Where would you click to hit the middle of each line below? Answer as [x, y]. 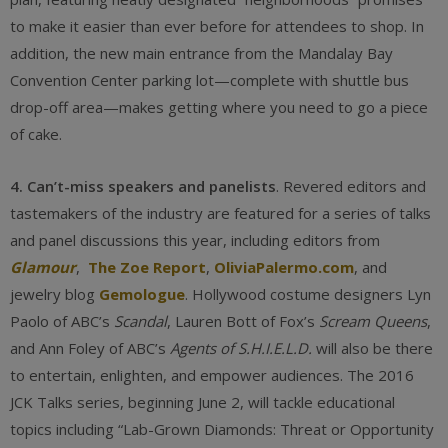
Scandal [140, 321]
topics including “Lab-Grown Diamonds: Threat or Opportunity [222, 429]
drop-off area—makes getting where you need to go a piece [219, 107]
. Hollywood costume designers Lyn [308, 294]
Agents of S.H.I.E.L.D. [241, 348]
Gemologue [142, 294]
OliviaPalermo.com [284, 267]
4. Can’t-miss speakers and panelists [143, 186]
